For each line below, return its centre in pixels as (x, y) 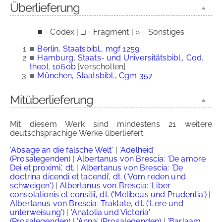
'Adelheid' (137, 150)
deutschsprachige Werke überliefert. (78, 133)
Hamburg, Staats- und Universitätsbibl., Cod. (120, 58)
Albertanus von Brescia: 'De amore (141, 159)
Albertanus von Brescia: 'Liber (115, 186)
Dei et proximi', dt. (42, 168)
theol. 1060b (53, 67)
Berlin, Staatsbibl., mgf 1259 (88, 49)
